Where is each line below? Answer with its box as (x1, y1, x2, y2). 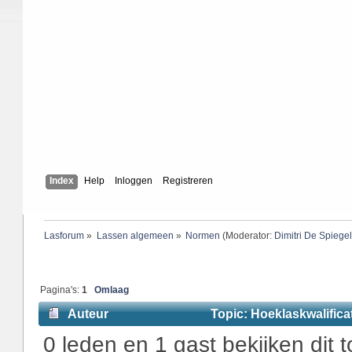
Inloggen (114, 175, 152, 187)
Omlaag (94, 284, 130, 295)
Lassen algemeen (96, 229, 174, 240)
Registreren (162, 175, 213, 187)
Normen (185, 229, 221, 240)
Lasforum (43, 229, 84, 240)
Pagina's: (40, 284, 82, 295)
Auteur (68, 306, 109, 321)
